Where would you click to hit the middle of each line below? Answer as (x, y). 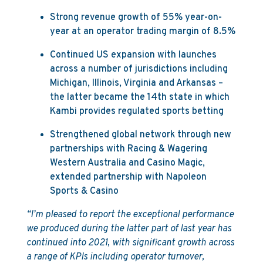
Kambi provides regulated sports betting (136, 112)
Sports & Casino (84, 191)
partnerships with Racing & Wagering (128, 149)
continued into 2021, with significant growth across (130, 243)
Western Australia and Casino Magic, (127, 163)
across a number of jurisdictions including (139, 69)
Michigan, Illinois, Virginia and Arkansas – (136, 83)
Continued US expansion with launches (133, 55)
